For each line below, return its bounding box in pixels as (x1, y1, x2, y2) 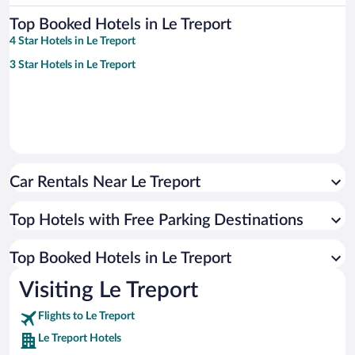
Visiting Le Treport (19, 279, 198, 302)
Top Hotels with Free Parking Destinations (10, 212, 303, 229)
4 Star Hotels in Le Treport (10, 36, 136, 48)
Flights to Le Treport (38, 311, 135, 323)
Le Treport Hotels (38, 333, 121, 345)
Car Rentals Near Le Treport (10, 174, 200, 191)
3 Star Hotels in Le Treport (10, 59, 136, 71)
